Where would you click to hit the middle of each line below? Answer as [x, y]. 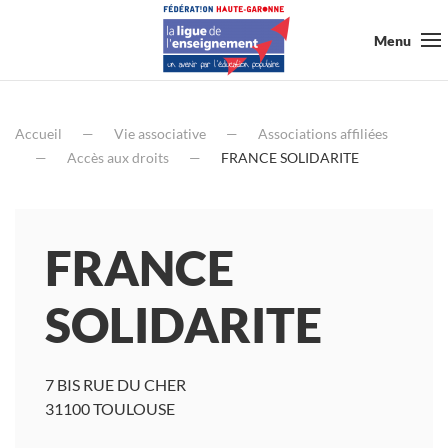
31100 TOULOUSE [110, 408]
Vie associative [160, 133]
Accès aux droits [118, 157]
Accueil [38, 133]
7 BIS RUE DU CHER [115, 384]
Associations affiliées [323, 133]
